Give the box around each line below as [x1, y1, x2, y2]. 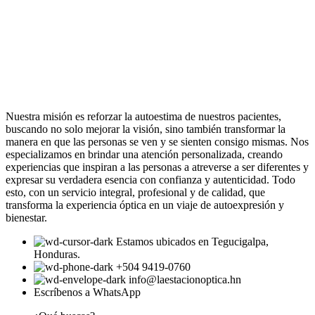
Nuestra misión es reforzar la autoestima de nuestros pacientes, [6, 110, 281, 123]
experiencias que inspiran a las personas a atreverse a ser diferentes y [6, 161, 309, 174]
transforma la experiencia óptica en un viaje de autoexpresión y [6, 199, 284, 212]
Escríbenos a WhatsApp [34, 286, 141, 299]
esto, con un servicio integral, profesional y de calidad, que [6, 186, 265, 199]
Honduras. [34, 248, 80, 261]
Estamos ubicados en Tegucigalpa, [116, 236, 269, 248]
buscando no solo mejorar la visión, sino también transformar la [6, 123, 285, 136]
